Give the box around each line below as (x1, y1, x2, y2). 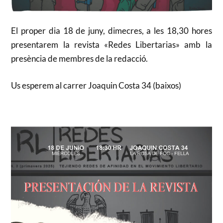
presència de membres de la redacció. (11, 53, 148, 64)
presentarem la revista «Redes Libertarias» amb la (11, 39, 212, 50)
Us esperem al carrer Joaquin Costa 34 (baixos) (11, 80, 182, 91)
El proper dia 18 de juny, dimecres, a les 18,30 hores (11, 25, 212, 36)
